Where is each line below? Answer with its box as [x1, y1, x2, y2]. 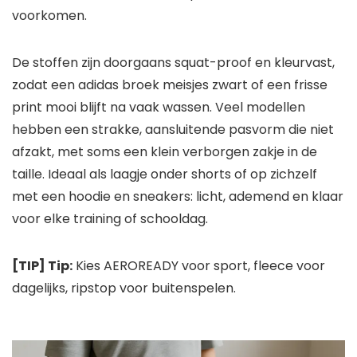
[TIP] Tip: [12, 257, 73, 276]
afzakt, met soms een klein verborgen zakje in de [12, 143, 317, 162]
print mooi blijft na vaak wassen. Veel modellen [12, 98, 305, 117]
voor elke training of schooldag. [12, 210, 208, 229]
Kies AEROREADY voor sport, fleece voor [73, 257, 325, 276]
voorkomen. [12, 6, 87, 25]
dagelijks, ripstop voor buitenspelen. [12, 279, 236, 298]
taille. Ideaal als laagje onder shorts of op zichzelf [12, 165, 317, 184]
